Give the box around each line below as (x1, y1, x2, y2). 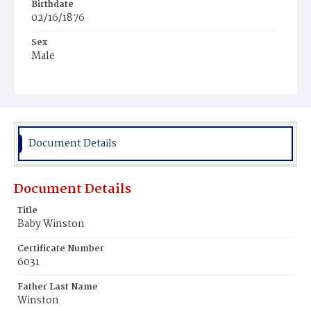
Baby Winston (17, 216, 85, 233)
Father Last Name (17, 280, 98, 294)
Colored (38, 88, 73, 103)
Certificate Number (17, 242, 104, 256)
